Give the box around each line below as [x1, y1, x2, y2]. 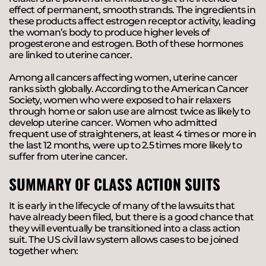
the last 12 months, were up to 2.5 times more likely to [9, 139, 242, 151]
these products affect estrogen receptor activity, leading [9, 15, 256, 27]
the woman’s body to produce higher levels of [9, 26, 210, 38]
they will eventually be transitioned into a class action [9, 223, 240, 235]
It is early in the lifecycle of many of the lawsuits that [9, 200, 235, 212]
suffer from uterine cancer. [9, 150, 128, 162]
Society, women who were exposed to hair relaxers [9, 94, 231, 106]
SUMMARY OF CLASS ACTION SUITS [9, 172, 224, 195]
